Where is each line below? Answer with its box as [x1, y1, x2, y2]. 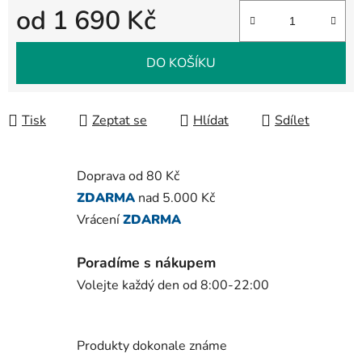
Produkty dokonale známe [77, 337, 227, 356]
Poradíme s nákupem [77, 252, 216, 272]
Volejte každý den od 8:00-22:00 [77, 276, 269, 294]
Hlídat [193, 112, 229, 130]
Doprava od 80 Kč [77, 167, 179, 186]
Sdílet [275, 112, 309, 130]
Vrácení [77, 211, 123, 229]
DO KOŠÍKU [146, 54, 216, 73]
